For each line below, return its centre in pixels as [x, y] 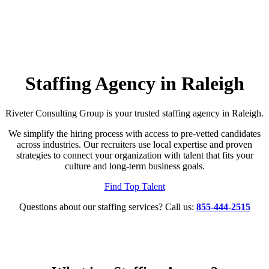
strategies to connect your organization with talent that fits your [134, 155]
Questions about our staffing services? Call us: [107, 207]
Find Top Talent [134, 186]
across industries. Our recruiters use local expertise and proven [134, 144]
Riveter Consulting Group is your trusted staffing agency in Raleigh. [134, 113]
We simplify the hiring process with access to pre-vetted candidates [134, 133]
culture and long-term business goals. [134, 166]
